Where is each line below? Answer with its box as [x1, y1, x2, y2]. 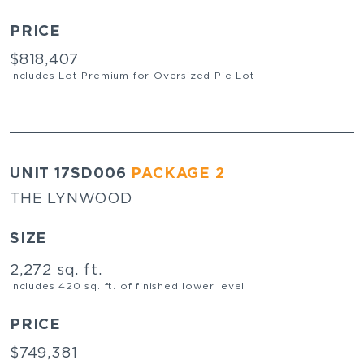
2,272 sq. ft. [10, 259, 102, 278]
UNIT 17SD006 [10, 162, 132, 182]
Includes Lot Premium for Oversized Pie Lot [10, 68, 255, 81]
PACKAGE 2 [131, 162, 225, 182]
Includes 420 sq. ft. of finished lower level [10, 279, 245, 292]
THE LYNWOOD [10, 188, 132, 206]
